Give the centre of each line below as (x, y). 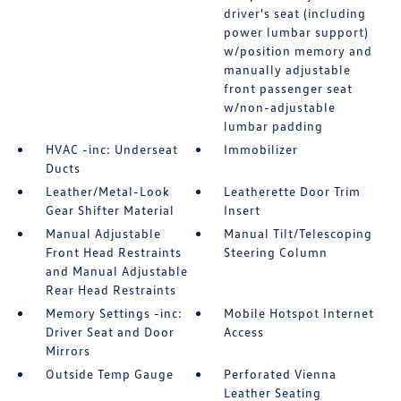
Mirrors (68, 350)
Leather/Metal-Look (107, 191)
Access (244, 332)
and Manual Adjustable (116, 271)
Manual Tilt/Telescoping (299, 233)
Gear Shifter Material (110, 210)
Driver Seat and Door (110, 332)
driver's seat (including (295, 13)
